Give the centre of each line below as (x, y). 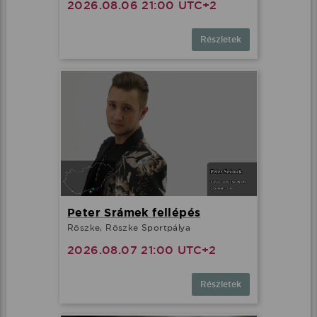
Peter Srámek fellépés (134, 212)
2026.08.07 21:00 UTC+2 (142, 250)
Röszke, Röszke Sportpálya (129, 227)
